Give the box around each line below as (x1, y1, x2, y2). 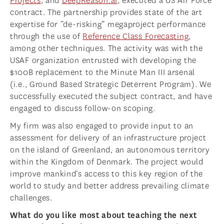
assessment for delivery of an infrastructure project (10, 132, 206, 143)
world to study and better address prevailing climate (10, 180, 209, 191)
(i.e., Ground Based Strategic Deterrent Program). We (10, 79, 211, 90)
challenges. (10, 192, 52, 203)
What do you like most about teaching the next (10, 210, 197, 221)
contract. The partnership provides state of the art (10, 7, 202, 18)
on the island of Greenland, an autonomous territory (10, 144, 210, 155)
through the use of (10, 31, 83, 42)
